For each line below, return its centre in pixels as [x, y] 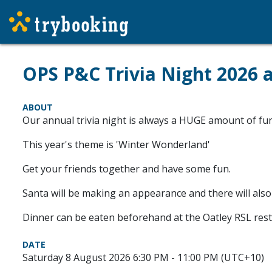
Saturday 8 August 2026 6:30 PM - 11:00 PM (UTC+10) [143, 257]
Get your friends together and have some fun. [127, 169]
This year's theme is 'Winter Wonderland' [116, 144]
